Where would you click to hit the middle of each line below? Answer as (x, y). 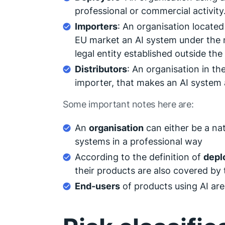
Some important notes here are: (128, 104)
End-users (98, 186)
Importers (96, 26)
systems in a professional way (139, 141)
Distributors (101, 69)
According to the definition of (139, 157)
